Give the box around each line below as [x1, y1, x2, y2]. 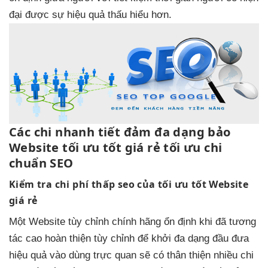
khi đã [196, 215, 229, 227]
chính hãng [109, 215, 164, 227]
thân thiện [167, 249, 211, 261]
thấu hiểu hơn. [105, 9, 172, 21]
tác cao [9, 232, 42, 244]
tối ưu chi [163, 139, 223, 156]
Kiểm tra [9, 177, 55, 191]
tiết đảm [95, 123, 155, 141]
